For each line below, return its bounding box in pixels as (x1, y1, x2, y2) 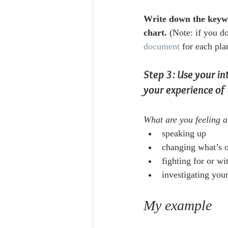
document (144, 41, 180, 52)
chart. (144, 27, 167, 38)
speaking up (162, 128, 206, 139)
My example (144, 197, 212, 214)
